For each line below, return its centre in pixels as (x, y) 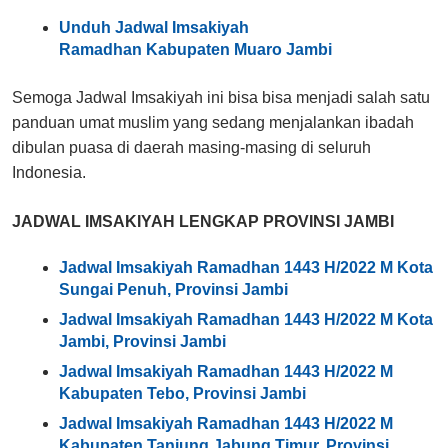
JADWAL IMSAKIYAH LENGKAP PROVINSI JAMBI (203, 221)
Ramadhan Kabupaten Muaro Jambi (196, 50)
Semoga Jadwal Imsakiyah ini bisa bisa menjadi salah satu (221, 97)
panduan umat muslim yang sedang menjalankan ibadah (213, 122)
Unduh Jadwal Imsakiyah (154, 28)
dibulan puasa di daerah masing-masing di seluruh (191, 147)
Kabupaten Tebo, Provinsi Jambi (183, 394)
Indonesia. (49, 172)
